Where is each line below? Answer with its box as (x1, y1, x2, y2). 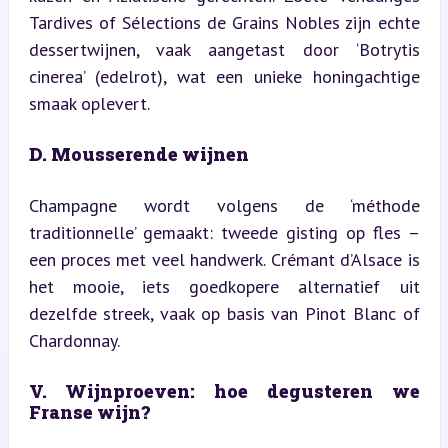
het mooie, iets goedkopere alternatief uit (28, 274, 420, 298)
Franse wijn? (28, 399, 150, 424)
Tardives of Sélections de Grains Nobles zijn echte (28, 10, 420, 34)
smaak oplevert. (28, 91, 150, 115)
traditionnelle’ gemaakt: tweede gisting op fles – (28, 220, 420, 244)
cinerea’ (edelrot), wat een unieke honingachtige (28, 64, 420, 88)
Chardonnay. (28, 328, 120, 352)
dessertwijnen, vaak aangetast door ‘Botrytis (28, 37, 420, 61)
